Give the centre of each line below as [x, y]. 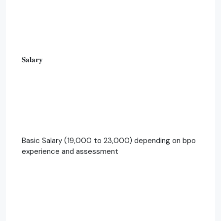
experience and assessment [70, 151]
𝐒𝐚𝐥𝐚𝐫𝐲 [32, 59]
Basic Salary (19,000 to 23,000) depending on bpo [109, 140]
